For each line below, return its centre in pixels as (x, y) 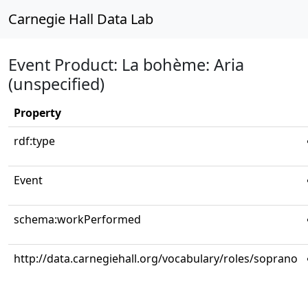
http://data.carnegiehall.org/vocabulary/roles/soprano (156, 258)
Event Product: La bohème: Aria (126, 65)
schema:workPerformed (77, 219)
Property (37, 113)
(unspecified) (56, 84)
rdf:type (34, 141)
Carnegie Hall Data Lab (81, 19)
